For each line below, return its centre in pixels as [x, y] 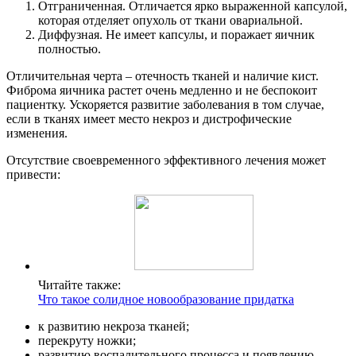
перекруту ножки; [87, 340]
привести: [33, 174]
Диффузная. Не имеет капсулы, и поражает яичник [176, 34]
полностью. [70, 48]
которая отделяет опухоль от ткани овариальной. [170, 20]
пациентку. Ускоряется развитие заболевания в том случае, [165, 104]
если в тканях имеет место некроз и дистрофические [149, 118]
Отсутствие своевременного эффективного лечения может [166, 160]
